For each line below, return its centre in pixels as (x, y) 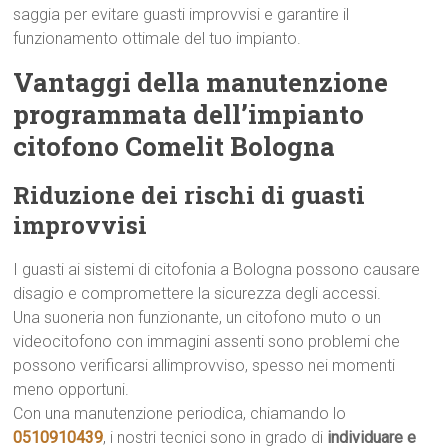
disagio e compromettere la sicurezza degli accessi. (197, 293)
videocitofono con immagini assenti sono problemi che (207, 341)
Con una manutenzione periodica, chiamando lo (180, 413)
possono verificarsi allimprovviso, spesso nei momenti (204, 365)
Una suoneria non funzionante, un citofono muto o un (197, 317)
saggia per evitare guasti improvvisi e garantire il (181, 14)
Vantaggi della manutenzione (201, 82)
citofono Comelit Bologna (174, 146)
